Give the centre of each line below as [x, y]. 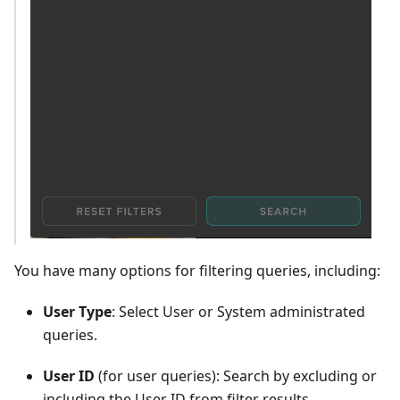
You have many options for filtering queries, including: [197, 270]
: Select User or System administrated [238, 311]
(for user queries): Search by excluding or [236, 375]
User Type [77, 311]
